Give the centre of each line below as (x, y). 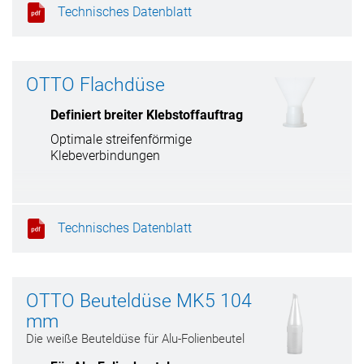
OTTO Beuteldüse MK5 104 (139, 301)
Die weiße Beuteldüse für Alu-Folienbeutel (135, 339)
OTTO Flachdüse (95, 85)
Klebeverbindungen (105, 156)
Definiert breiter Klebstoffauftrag (147, 115)
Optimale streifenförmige (121, 139)
